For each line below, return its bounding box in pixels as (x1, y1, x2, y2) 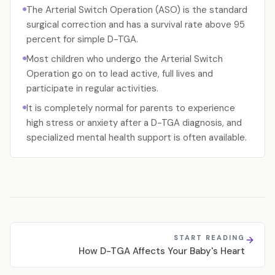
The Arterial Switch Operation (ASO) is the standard (26, 4, 247, 16)
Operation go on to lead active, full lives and (26, 68, 213, 80)
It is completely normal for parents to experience (26, 102, 235, 114)
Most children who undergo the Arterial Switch (26, 53, 223, 65)
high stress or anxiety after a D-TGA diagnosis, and (26, 117, 242, 129)
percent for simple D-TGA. (26, 33, 138, 45)
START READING (174, 233, 245, 242)
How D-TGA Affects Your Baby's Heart (79, 245, 245, 257)
